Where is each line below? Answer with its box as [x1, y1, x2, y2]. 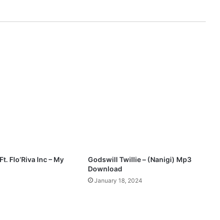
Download [87, 165, 122, 173]
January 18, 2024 [94, 177, 142, 185]
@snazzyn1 [21, 27, 55, 35]
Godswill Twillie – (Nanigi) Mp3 [87, 155, 192, 164]
